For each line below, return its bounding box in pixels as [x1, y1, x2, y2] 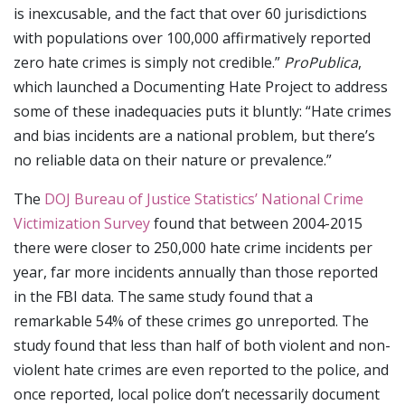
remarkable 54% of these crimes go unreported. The [14, 311, 369, 332]
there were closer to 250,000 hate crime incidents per [14, 238, 372, 259]
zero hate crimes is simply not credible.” [14, 52, 284, 73]
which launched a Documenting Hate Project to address [14, 77, 388, 98]
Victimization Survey [14, 213, 150, 234]
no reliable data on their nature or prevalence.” [14, 150, 332, 171]
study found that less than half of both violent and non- [14, 335, 391, 356]
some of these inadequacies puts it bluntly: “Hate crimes [14, 101, 391, 122]
